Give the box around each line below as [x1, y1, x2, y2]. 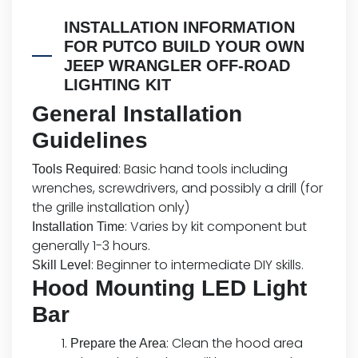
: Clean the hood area [166, 334, 303, 353]
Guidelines [32, 128, 148, 153]
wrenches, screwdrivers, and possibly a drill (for [32, 179, 323, 198]
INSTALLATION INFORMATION [64, 18, 295, 37]
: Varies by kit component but [125, 217, 307, 237]
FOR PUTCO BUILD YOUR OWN [64, 38, 304, 56]
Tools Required [32, 162, 118, 177]
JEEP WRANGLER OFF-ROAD [64, 57, 290, 75]
